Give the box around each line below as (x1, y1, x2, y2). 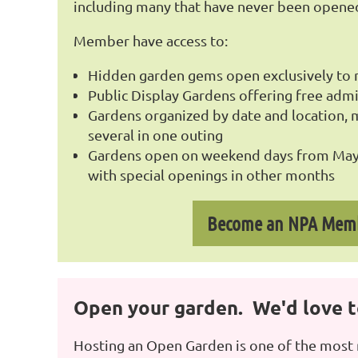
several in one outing (88, 126, 223, 143)
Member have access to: (74, 32, 228, 49)
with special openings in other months (88, 166, 335, 183)
